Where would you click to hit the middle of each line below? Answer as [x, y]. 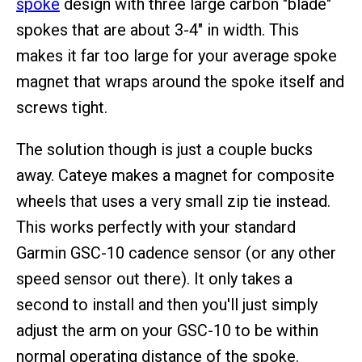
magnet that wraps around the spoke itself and [180, 82]
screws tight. [62, 107]
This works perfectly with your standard [156, 227]
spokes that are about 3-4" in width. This [158, 30]
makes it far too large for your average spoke [177, 56]
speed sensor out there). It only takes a [154, 279]
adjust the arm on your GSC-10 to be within [167, 330]
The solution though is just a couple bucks [164, 149]
